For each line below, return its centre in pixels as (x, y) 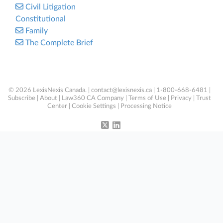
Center (57, 106)
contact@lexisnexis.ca (121, 90)
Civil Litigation (51, 7)
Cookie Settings (94, 106)
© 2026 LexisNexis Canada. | (50, 90)
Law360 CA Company (93, 98)
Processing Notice (146, 106)
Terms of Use (147, 98)
